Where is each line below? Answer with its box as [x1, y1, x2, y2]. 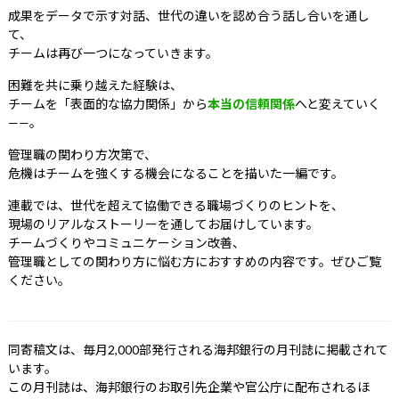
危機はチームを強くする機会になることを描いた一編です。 [7, 165, 344, 181]
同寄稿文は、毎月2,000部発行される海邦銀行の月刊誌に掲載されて [7, 341, 388, 357]
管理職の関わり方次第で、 [7, 146, 157, 162]
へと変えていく [294, 95, 380, 111]
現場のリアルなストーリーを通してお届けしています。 [7, 216, 319, 232]
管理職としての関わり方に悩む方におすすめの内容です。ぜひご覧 [7, 253, 381, 269]
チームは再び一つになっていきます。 [7, 45, 218, 61]
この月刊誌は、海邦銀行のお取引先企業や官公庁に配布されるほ [7, 379, 370, 395]
